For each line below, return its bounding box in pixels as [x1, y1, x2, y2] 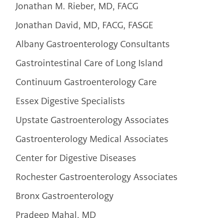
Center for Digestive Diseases [16, 152, 136, 164]
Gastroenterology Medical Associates [16, 133, 168, 145]
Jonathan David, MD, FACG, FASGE [16, 19, 153, 32]
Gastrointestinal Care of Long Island [16, 57, 163, 70]
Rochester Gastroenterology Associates [16, 171, 178, 183]
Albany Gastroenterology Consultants [16, 38, 170, 51]
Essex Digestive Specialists [16, 95, 125, 108]
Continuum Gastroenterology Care [16, 76, 157, 89]
